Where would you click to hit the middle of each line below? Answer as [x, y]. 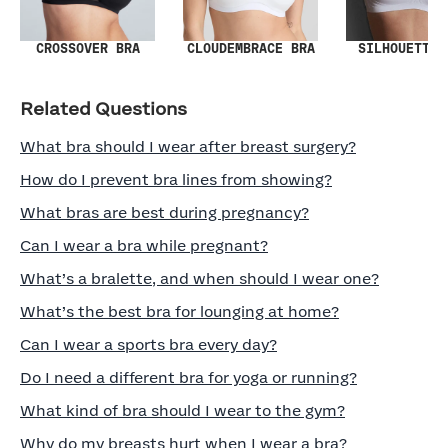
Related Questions [103, 110]
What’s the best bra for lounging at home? [179, 312]
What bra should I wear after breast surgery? [188, 147]
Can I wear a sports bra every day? [148, 345]
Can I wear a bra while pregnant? [144, 246]
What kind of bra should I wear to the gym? [182, 411]
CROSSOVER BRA [87, 49]
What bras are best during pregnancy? [164, 213]
